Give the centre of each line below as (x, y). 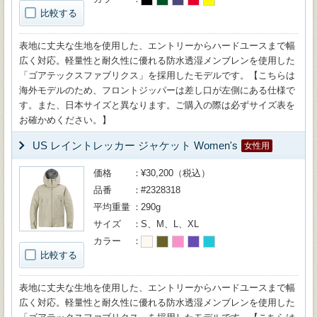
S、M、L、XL (170, 224)
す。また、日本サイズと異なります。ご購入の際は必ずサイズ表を (157, 105)
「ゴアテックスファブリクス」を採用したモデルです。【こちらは (157, 75)
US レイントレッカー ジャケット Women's (135, 145)
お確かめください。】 (65, 120)
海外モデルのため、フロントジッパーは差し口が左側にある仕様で (157, 90)
